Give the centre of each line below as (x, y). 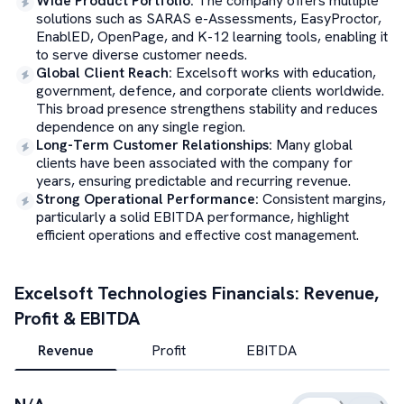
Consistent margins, (324, 199)
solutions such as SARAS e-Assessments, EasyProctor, (209, 18)
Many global (314, 145)
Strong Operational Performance (146, 199)
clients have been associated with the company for (194, 163)
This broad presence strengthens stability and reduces (207, 109)
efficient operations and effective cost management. (197, 235)
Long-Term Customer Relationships (152, 145)
